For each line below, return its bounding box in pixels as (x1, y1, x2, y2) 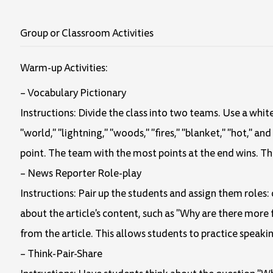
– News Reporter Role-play (20, 166, 141, 180)
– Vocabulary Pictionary (20, 85, 126, 100)
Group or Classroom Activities (20, 26, 154, 41)
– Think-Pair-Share (20, 246, 102, 261)
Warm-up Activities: (20, 61, 108, 76)
